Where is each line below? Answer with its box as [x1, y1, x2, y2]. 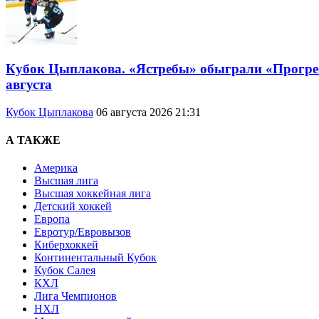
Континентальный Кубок [34, 251, 157, 264]
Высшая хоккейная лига [34, 187, 151, 200]
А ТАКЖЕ [6, 133, 61, 146]
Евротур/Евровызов [34, 226, 131, 239]
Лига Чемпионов [34, 290, 117, 303]
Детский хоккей [34, 200, 112, 213]
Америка [34, 162, 78, 174]
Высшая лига [34, 174, 98, 187]
